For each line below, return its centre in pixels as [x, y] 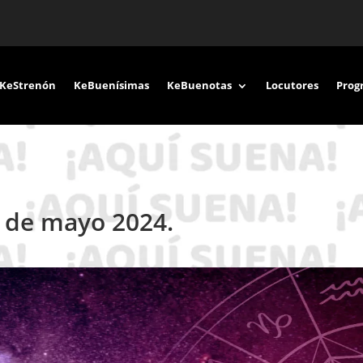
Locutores [292, 85]
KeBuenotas [199, 85]
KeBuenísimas [111, 85]
